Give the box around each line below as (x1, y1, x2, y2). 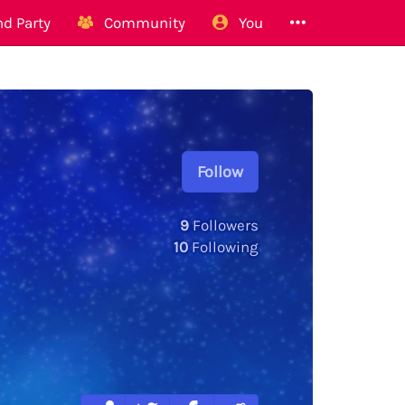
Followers (189, 216, 259, 234)
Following (188, 238, 259, 256)
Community (97, 14, 185, 32)
